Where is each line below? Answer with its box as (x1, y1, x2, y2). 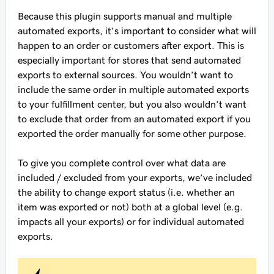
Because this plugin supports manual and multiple (18, 11, 232, 21)
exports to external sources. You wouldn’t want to (18, 70, 233, 80)
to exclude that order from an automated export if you (18, 114, 251, 124)
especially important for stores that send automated (18, 55, 241, 65)
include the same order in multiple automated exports (18, 84, 249, 94)
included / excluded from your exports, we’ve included (18, 172, 252, 182)
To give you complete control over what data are (18, 158, 226, 168)
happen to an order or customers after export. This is (18, 40, 244, 50)
